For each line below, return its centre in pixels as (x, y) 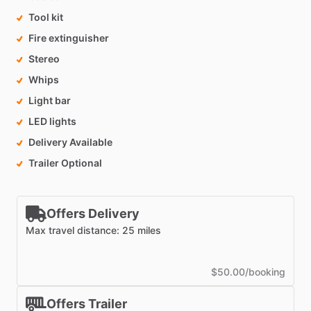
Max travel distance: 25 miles (93, 230)
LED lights (52, 121)
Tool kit (46, 17)
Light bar (50, 101)
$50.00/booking (248, 272)
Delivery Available (70, 142)
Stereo (44, 59)
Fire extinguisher (69, 38)
